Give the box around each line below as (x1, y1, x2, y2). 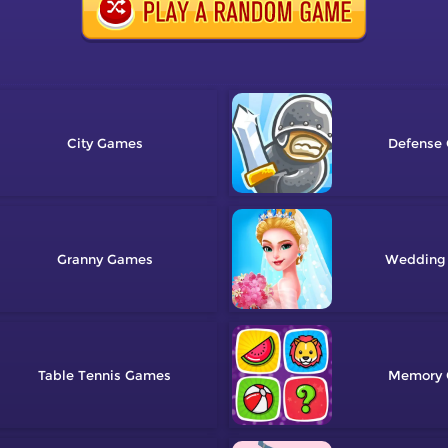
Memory (388, 367, 443, 384)
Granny (56, 251, 103, 268)
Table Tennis (38, 367, 122, 384)
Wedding (384, 251, 446, 268)
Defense (388, 135, 443, 152)
